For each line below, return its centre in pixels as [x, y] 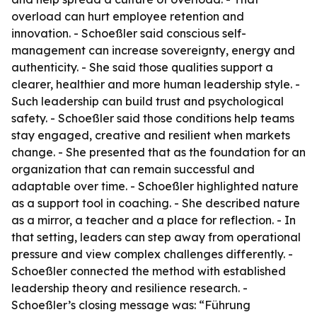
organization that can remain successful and [133, 169]
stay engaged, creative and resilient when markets [151, 135]
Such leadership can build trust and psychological [148, 101]
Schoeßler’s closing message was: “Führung [131, 305]
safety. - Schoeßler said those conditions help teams [153, 118]
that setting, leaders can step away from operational [156, 237]
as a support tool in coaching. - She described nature [156, 203]
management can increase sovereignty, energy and [153, 50]
